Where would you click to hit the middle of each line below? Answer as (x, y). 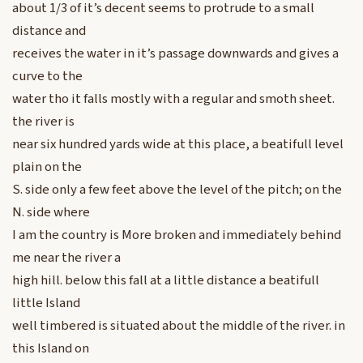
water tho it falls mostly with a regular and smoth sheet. (173, 99)
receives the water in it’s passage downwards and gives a (175, 54)
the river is (43, 122)
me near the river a (66, 258)
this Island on (51, 349)
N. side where (51, 213)
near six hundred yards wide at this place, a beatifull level (178, 145)
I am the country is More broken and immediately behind (177, 235)
